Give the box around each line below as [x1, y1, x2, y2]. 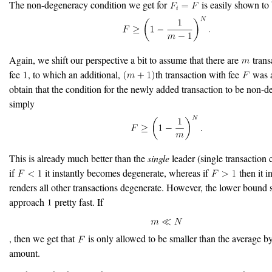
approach [9, 195, 47, 208]
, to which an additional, [28, 67, 123, 81]
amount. [9, 246, 40, 260]
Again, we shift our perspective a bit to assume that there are [9, 53, 241, 66]
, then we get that [9, 232, 77, 245]
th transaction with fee [155, 67, 242, 81]
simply [9, 97, 35, 110]
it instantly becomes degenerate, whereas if [42, 166, 211, 179]
